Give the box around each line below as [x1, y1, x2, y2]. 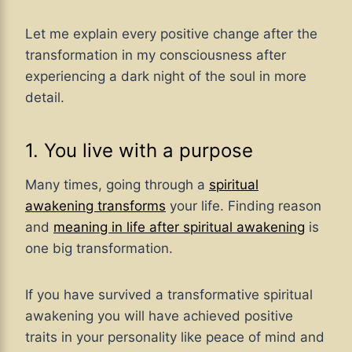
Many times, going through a [25, 177, 209, 193]
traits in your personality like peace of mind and [25, 329, 324, 346]
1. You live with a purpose [25, 139, 253, 163]
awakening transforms [25, 198, 166, 214]
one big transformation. [25, 240, 173, 257]
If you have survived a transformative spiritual [25, 287, 313, 303]
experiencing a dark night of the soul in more [25, 68, 306, 85]
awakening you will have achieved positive [25, 308, 293, 324]
